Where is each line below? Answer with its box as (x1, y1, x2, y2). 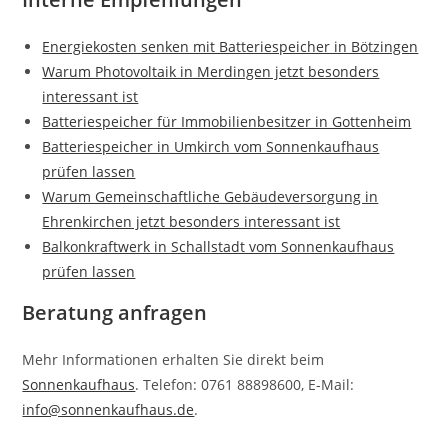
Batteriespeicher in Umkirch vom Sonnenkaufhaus (42, 137, 380, 156)
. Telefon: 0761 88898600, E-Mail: (135, 375, 355, 394)
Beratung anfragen (22, 299, 208, 326)
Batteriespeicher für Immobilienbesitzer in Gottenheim (42, 112, 412, 131)
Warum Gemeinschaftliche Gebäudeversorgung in (42, 187, 379, 206)
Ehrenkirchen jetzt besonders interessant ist (42, 212, 341, 231)
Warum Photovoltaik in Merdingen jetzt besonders (42, 62, 380, 81)
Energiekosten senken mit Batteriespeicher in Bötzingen (42, 37, 419, 56)
